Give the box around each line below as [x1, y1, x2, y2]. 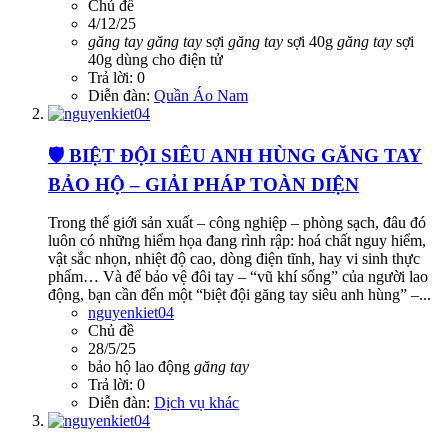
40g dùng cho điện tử [88, 51, 223, 69]
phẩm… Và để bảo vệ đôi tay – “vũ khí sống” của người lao [48, 268, 428, 286]
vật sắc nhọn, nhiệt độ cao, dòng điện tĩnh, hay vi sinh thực [48, 250, 420, 268]
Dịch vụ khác [154, 394, 239, 412]
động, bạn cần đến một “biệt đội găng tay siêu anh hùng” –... [48, 286, 431, 304]
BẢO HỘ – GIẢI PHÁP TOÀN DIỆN [48, 173, 359, 195]
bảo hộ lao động [88, 358, 194, 376]
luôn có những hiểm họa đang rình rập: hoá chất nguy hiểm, [48, 232, 426, 250]
